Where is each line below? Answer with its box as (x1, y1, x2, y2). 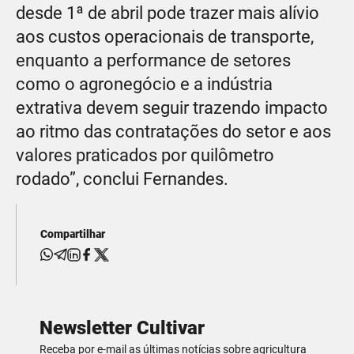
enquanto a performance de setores (16, 50, 291, 70)
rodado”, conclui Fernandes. (16, 168, 228, 189)
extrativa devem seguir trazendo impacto (16, 97, 328, 118)
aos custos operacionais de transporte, (16, 26, 314, 47)
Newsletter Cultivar (40, 316, 205, 339)
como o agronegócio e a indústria (16, 73, 273, 94)
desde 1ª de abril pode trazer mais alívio (16, 2, 319, 23)
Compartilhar (40, 227, 105, 240)
